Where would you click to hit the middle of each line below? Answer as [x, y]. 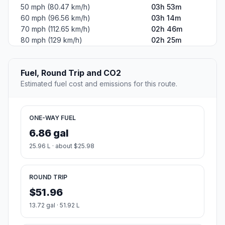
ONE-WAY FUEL [52, 118]
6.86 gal [49, 133]
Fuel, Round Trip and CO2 [71, 73]
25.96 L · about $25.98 [62, 146]
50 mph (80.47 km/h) [55, 7]
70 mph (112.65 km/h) [55, 29]
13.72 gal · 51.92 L [54, 205]
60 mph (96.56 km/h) [55, 18]
